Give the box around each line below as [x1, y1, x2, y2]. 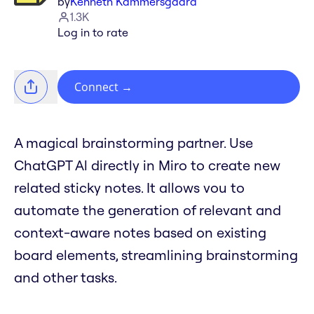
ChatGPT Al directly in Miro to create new [14, 156, 280, 175]
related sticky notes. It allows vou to [14, 179, 245, 197]
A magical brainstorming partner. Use [14, 134, 253, 152]
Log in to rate [57, 25, 128, 40]
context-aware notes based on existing [14, 224, 266, 242]
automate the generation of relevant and [14, 201, 281, 219]
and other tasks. [14, 268, 117, 287]
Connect [74, 79, 118, 95]
